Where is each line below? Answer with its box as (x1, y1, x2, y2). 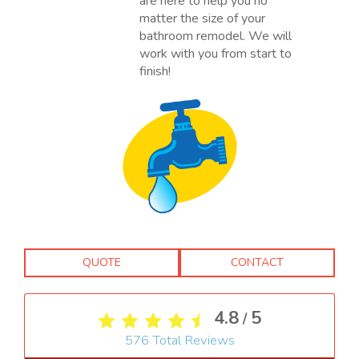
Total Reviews (148, 331, 235, 350)
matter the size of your (139, 9, 266, 27)
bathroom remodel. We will (139, 26, 292, 45)
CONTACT (231, 254, 284, 270)
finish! (139, 62, 171, 80)
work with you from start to (139, 44, 292, 63)
